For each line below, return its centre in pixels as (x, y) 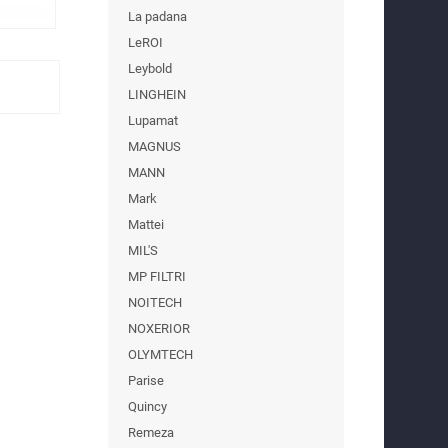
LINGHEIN (157, 94)
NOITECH (155, 302)
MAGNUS (154, 146)
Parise (146, 380)
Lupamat (153, 120)
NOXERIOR (159, 328)
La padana (157, 16)
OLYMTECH (160, 354)
